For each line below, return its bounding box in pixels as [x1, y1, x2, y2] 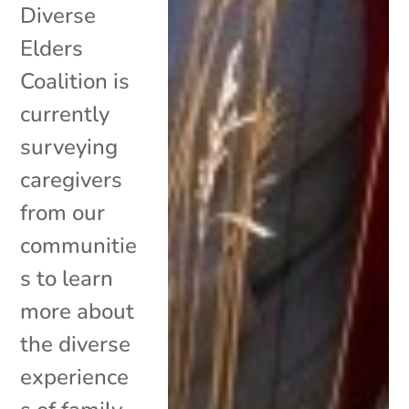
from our [20, 197, 106, 227]
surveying [20, 131, 119, 162]
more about [20, 296, 135, 326]
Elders [20, 33, 84, 63]
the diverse [20, 329, 131, 359]
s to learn [20, 263, 114, 293]
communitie [20, 230, 138, 260]
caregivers [20, 164, 123, 194]
